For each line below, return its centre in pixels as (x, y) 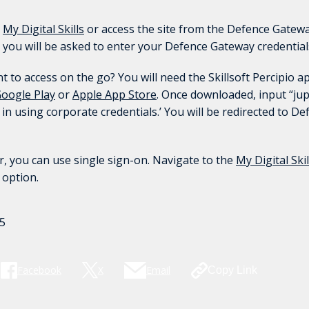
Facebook (39, 270)
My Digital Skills (43, 29)
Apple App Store (114, 94)
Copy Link (232, 270)
